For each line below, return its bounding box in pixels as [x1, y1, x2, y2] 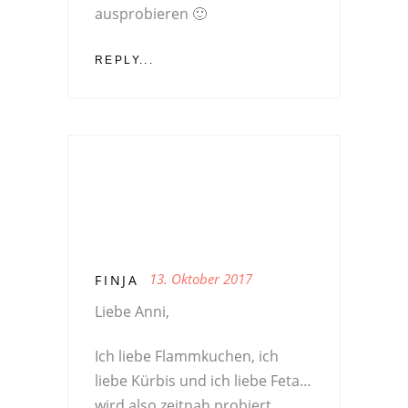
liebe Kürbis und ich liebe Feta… [95, 370, 311, 391]
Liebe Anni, [95, 301, 169, 321]
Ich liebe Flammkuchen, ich [95, 345, 279, 366]
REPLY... [95, 53, 155, 66]
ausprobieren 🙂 [95, 3, 207, 24]
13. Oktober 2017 [149, 269, 252, 288]
